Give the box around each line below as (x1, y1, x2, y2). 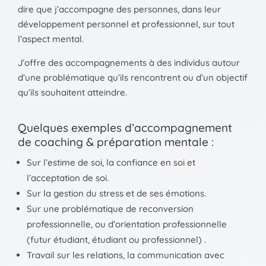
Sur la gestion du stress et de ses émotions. (27, 188, 206, 199)
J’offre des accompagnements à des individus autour (18, 57, 240, 69)
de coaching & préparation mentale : (18, 135, 214, 150)
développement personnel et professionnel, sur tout (18, 18, 235, 30)
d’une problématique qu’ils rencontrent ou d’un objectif (18, 72, 248, 84)
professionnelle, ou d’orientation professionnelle (27, 218, 227, 230)
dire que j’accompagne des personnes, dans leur (18, 4, 221, 15)
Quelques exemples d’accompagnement (18, 121, 232, 135)
